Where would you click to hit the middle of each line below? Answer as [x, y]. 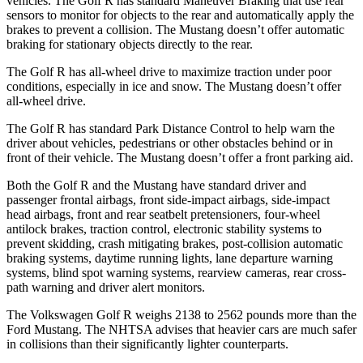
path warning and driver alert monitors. [106, 287]
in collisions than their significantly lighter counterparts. [147, 344]
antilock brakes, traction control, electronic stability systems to [164, 228]
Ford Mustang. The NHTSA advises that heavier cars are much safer [181, 329]
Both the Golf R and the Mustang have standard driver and [156, 185]
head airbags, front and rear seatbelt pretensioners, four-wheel [163, 214]
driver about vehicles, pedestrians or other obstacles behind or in [170, 143]
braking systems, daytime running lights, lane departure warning [170, 258]
